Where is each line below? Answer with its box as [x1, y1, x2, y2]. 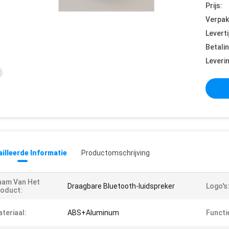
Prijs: [205, 2, 222, 10]
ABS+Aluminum [67, 209, 119, 217]
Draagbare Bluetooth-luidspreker [67, 182, 175, 190]
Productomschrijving [81, 149, 150, 157]
